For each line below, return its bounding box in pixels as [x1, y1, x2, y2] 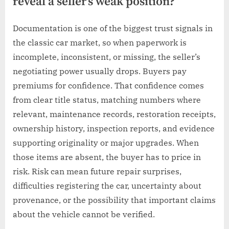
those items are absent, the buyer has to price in [13, 152, 201, 163]
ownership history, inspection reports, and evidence [13, 123, 215, 134]
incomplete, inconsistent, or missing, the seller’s [13, 52, 200, 62]
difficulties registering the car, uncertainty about [13, 180, 201, 191]
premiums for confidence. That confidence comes [13, 80, 204, 91]
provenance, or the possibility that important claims [13, 195, 216, 205]
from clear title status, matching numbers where [13, 95, 201, 105]
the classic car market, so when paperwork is [13, 37, 187, 48]
